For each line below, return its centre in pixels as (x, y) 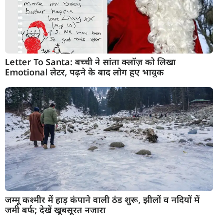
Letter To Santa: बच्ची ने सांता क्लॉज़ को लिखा (90, 62)
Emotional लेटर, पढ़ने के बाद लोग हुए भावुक (84, 72)
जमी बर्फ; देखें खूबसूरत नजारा (55, 210)
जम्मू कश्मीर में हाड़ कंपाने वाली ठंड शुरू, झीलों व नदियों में (102, 200)
